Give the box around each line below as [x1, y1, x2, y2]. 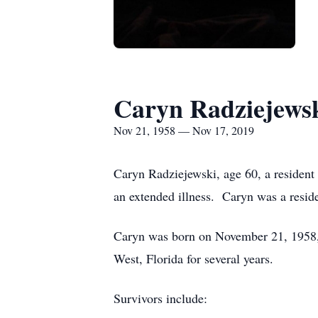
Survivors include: [114, 290, 207, 307]
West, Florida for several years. [114, 250, 273, 267]
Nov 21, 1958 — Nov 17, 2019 [114, 123, 254, 138]
